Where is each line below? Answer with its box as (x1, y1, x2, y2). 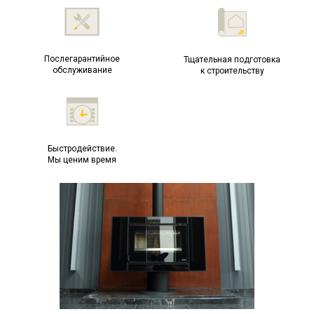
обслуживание (52, 64, 112, 75)
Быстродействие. (47, 143, 117, 153)
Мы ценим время (48, 154, 116, 165)
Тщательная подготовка (184, 54, 280, 64)
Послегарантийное (44, 53, 120, 64)
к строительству (200, 65, 264, 76)
